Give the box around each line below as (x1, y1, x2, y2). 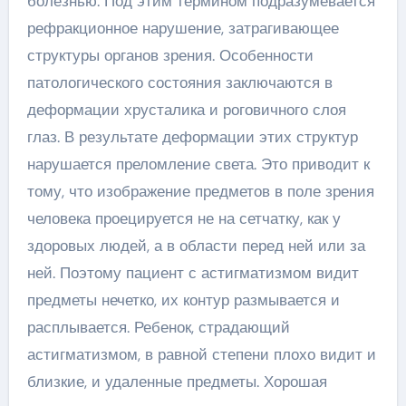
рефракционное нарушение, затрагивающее (26, 17, 339, 38)
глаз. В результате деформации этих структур (26, 126, 358, 147)
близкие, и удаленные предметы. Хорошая (26, 371, 327, 391)
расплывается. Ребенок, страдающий (26, 316, 290, 337)
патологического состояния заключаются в (26, 72, 333, 92)
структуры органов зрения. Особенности (26, 44, 314, 65)
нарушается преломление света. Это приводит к (26, 153, 370, 174)
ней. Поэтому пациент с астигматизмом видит (26, 262, 359, 283)
